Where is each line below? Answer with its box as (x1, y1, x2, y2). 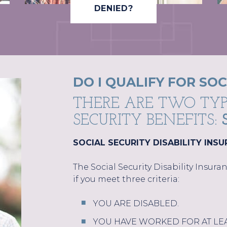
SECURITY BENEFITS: (73, 112, 222, 129)
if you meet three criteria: (73, 174, 179, 184)
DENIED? (94, 3, 133, 13)
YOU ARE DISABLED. (93, 198, 179, 208)
